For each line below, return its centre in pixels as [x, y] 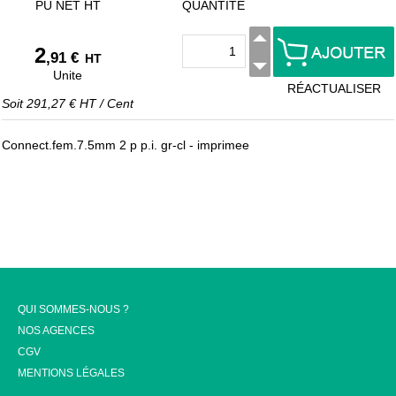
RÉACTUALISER [334, 88]
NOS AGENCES [56, 331]
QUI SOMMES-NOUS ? [73, 309]
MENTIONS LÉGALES [71, 373]
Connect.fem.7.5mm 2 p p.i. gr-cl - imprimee [126, 145]
